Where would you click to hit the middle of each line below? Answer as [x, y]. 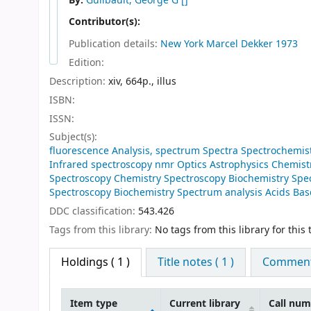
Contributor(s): [106, 22]
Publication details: [115, 44]
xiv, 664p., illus [142, 82]
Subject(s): [73, 137]
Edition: [86, 63]
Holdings [85, 262]
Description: [79, 82]
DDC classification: [94, 212]
